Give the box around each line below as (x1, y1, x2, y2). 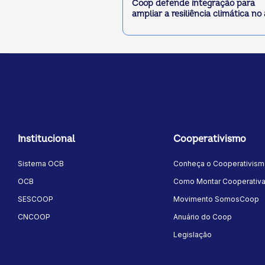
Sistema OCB (18, 159, 64, 169)
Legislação (173, 230, 212, 240)
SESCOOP (18, 195, 53, 204)
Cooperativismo (173, 133, 246, 146)
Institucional (18, 133, 75, 146)
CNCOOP (18, 212, 50, 222)
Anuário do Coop (173, 212, 232, 222)
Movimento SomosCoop (173, 195, 259, 204)
